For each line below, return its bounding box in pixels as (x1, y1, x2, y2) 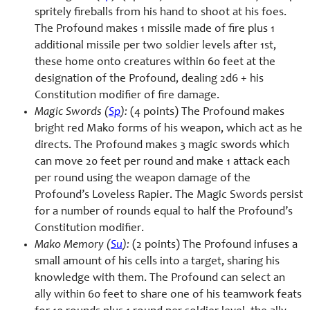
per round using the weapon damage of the (35, 172, 250, 185)
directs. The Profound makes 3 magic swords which (35, 139, 289, 152)
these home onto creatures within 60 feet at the (35, 56, 275, 69)
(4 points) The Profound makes (127, 106, 284, 118)
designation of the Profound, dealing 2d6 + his (35, 73, 264, 85)
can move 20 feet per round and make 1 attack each (35, 156, 290, 168)
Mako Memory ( (35, 239, 111, 251)
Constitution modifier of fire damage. (35, 89, 219, 102)
